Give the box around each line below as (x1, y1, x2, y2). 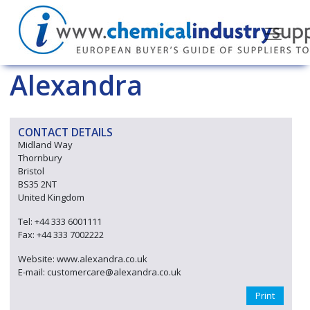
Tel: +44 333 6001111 (18, 215, 102, 228)
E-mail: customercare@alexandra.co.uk (18, 266, 181, 278)
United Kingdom (18, 191, 84, 203)
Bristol (18, 165, 44, 177)
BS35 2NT (18, 178, 57, 190)
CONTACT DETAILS (18, 125, 113, 140)
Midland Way (18, 138, 73, 151)
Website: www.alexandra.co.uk (18, 253, 147, 265)
